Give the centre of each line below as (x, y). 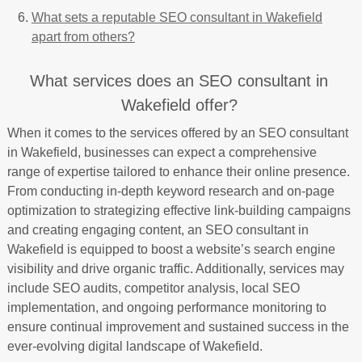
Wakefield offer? (179, 105)
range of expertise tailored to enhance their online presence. (178, 171)
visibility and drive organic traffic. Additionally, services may (175, 268)
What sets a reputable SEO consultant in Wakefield (177, 17)
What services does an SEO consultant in (179, 80)
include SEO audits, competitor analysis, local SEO (153, 288)
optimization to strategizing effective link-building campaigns (179, 210)
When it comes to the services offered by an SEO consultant (177, 133)
